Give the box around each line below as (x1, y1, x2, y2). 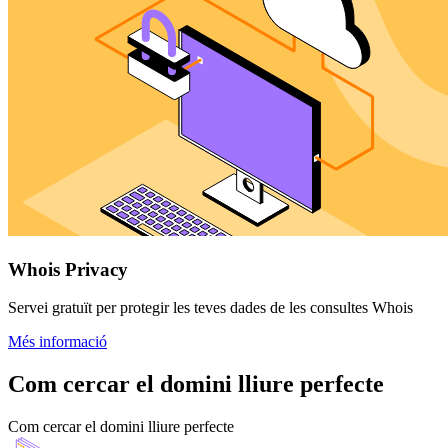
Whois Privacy (8, 258, 128, 280)
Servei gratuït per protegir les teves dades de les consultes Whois (8, 299, 413, 317)
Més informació (8, 333, 107, 351)
